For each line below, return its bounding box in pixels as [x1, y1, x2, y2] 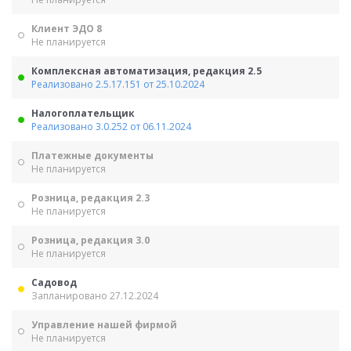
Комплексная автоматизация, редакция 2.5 [31, 64, 262, 78]
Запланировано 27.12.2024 [31, 289, 158, 302]
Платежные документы [31, 149, 154, 162]
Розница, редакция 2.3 [31, 191, 150, 204]
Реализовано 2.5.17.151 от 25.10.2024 [31, 78, 204, 91]
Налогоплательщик [31, 107, 135, 120]
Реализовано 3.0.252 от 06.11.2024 [31, 120, 191, 133]
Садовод [31, 276, 77, 289]
